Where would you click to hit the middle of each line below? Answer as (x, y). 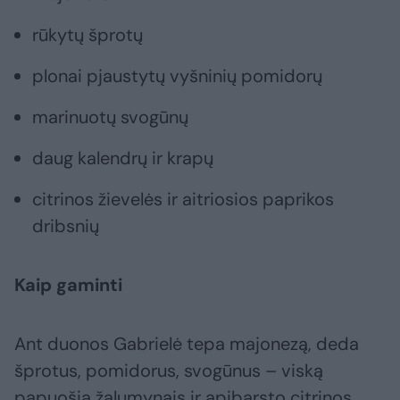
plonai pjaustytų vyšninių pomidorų (179, 75)
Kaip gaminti (71, 284)
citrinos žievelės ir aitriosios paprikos (183, 199)
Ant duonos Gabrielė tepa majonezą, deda (187, 343)
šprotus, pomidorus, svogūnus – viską (169, 370)
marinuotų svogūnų (112, 117)
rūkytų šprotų (87, 34)
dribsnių (68, 225)
